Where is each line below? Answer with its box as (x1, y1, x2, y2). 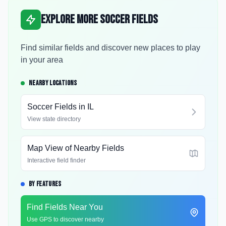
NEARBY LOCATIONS (29, 79, 77, 87)
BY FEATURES (29, 180, 62, 188)
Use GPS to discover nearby (27, 216, 104, 223)
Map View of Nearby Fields (27, 144, 124, 152)
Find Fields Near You (27, 203, 103, 211)
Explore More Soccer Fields (41, 12, 158, 27)
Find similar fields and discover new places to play (21, 43, 200, 52)
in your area (21, 55, 63, 64)
